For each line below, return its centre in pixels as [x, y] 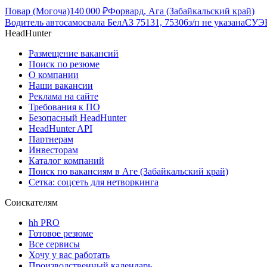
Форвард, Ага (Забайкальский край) [181, 11]
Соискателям [31, 203]
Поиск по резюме [64, 64]
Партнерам [51, 139]
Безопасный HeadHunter [77, 118]
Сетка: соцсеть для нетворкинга [94, 182]
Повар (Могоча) [37, 11]
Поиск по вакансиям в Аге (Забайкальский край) [128, 172]
